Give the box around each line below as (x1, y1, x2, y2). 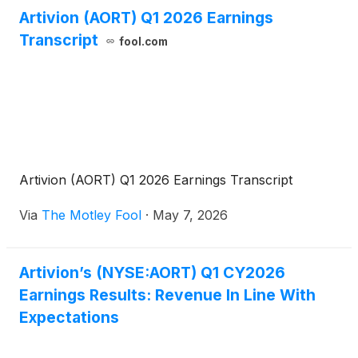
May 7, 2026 (153, 206, 228, 223)
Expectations (19, 307, 119, 327)
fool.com (118, 34, 168, 48)
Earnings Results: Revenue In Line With (19, 284, 316, 304)
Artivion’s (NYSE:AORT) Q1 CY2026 (19, 262, 285, 282)
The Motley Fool (42, 206, 141, 223)
